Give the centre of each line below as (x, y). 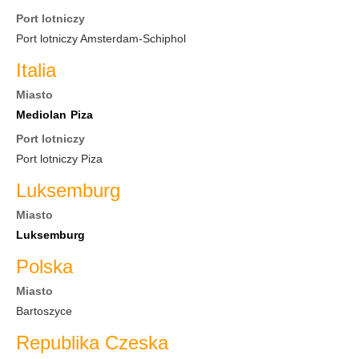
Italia (36, 70)
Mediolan (41, 115)
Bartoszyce (44, 311)
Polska (44, 266)
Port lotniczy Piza (59, 159)
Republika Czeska (92, 343)
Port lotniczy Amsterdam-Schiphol (101, 38)
